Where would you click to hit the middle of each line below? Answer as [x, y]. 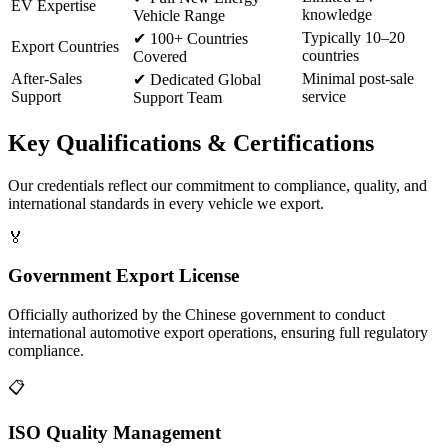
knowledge [337, 14]
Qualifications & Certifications [215, 142]
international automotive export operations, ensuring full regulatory [218, 333]
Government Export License [123, 276]
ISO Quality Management [114, 432]
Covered [160, 56]
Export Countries [65, 46]
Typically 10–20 [353, 37]
